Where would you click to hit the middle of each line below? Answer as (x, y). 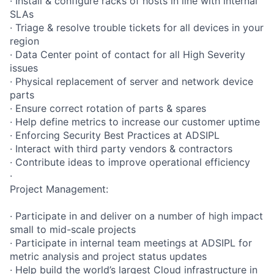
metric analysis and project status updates (108, 256)
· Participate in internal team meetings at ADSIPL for (131, 243)
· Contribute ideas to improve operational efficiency (130, 162)
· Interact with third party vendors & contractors (121, 148)
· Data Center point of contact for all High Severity (128, 54)
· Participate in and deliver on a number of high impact (136, 216)
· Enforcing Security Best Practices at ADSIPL (115, 135)
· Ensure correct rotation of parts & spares (108, 108)
